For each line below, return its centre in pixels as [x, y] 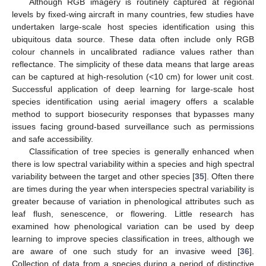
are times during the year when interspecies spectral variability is [133, 189]
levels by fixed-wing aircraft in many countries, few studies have [133, 15]
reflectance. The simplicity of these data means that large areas [133, 64]
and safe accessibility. [53, 139]
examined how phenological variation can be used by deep [133, 227]
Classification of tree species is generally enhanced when [141, 152]
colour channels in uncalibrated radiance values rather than [133, 52]
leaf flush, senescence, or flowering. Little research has [133, 214]
